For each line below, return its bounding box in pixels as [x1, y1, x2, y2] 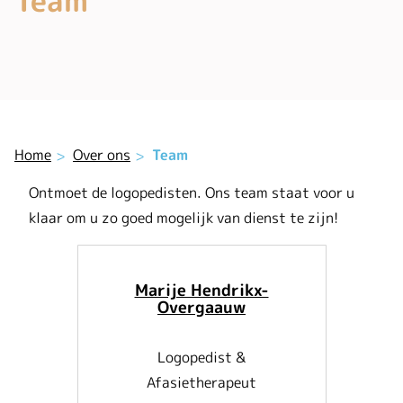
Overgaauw [157, 295, 246, 318]
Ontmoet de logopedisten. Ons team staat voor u [29, 182, 354, 202]
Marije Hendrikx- [134, 278, 269, 301]
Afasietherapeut [147, 372, 256, 392]
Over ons [73, 144, 130, 165]
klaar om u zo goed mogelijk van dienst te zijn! [29, 207, 338, 228]
